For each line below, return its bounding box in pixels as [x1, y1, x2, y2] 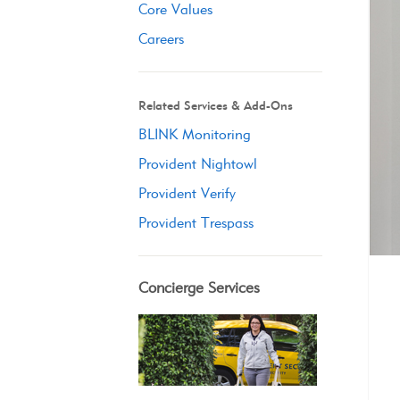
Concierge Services [137, 279, 260, 296]
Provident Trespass [137, 214, 254, 231]
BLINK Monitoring [137, 126, 251, 143]
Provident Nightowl [137, 155, 257, 172]
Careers [137, 30, 184, 47]
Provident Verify [137, 185, 236, 202]
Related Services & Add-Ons [137, 98, 293, 113]
